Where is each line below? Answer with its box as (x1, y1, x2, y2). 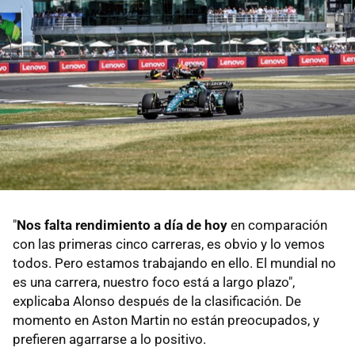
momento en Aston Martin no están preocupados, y (13, 311, 319, 328)
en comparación (227, 216, 327, 233)
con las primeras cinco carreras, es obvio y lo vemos (13, 235, 325, 252)
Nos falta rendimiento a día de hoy (17, 216, 227, 233)
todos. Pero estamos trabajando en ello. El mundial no (13, 254, 336, 271)
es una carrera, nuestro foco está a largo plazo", (13, 273, 295, 290)
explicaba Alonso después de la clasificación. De (13, 292, 301, 309)
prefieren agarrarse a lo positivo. (13, 330, 206, 347)
